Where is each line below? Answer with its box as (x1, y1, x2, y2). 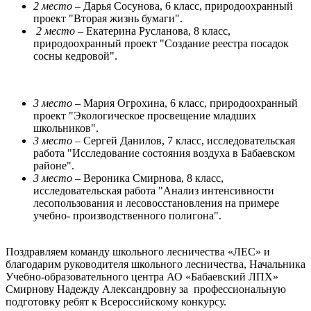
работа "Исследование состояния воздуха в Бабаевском (33, 146, 295, 159)
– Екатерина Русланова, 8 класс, (75, 24, 230, 37)
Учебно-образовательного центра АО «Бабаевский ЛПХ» (6, 270, 278, 283)
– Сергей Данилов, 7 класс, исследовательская (72, 134, 295, 146)
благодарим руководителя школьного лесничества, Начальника (6, 258, 305, 270)
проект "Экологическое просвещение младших (33, 109, 256, 121)
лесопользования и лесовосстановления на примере (33, 196, 279, 209)
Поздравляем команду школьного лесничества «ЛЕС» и (6, 245, 270, 258)
